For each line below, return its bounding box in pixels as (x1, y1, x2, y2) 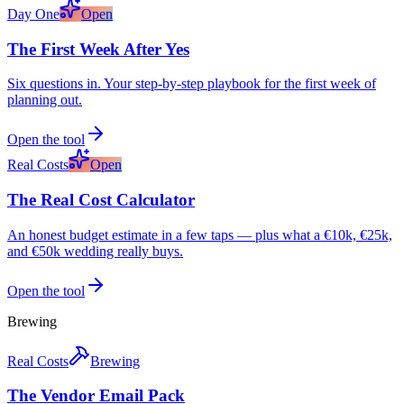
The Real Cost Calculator (7, 189, 195, 209)
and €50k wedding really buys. (7, 243, 183, 259)
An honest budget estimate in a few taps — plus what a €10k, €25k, (7, 226, 392, 243)
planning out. (7, 92, 82, 108)
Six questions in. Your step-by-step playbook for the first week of (7, 76, 376, 92)
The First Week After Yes (7, 39, 189, 59)
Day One (7, 5, 60, 22)
